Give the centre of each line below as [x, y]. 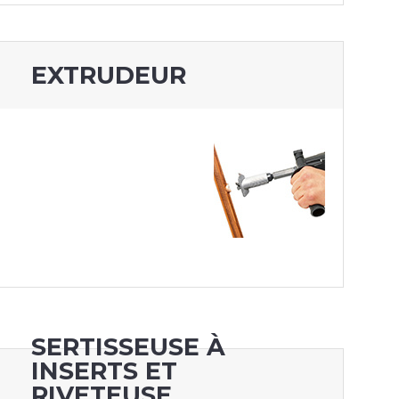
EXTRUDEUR [108, 76]
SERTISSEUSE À [128, 346]
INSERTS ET [104, 370]
